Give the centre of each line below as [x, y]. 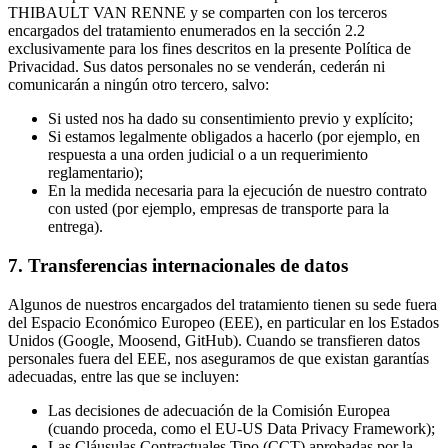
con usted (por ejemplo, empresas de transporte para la [218, 209]
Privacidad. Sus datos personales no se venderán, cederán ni [196, 67]
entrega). [75, 227]
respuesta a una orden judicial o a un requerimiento [208, 155]
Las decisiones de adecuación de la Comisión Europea [219, 410]
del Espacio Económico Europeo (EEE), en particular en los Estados [223, 322]
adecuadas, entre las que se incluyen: [123, 376]
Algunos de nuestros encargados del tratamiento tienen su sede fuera [222, 304]
